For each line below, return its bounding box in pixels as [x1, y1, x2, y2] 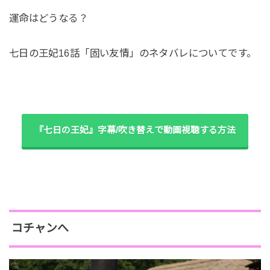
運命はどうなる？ [8, 12, 89, 24]
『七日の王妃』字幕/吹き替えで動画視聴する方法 [34, 125, 236, 136]
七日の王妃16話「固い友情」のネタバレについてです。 [8, 47, 257, 58]
